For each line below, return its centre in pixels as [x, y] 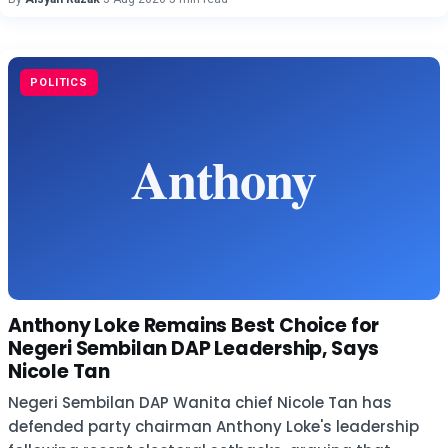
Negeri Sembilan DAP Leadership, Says [194, 348]
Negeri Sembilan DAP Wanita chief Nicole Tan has [200, 402]
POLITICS [59, 82]
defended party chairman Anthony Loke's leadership [213, 426]
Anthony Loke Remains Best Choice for [194, 325]
